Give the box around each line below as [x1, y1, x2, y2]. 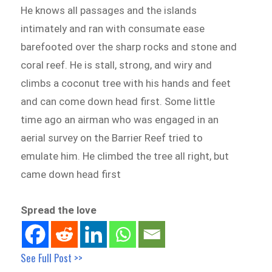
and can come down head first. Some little [21, 95, 216, 107]
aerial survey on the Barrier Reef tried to [21, 131, 203, 144]
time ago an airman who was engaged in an [21, 113, 219, 126]
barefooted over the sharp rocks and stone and [21, 40, 237, 53]
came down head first [21, 168, 121, 180]
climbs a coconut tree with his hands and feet [21, 76, 231, 89]
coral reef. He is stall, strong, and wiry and [21, 58, 212, 71]
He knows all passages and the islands [21, 4, 197, 16]
